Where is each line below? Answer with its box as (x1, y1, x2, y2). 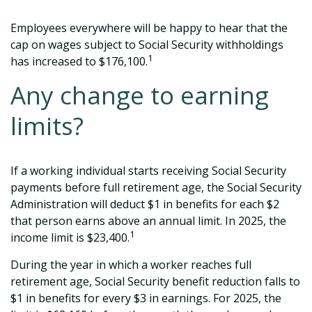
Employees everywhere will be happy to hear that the (10, 20, 288, 36)
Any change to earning (10, 79, 269, 111)
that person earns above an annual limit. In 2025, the (10, 213, 286, 228)
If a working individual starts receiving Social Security (10, 163, 286, 178)
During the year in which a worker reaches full (10, 257, 251, 272)
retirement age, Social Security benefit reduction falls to (10, 274, 300, 289)
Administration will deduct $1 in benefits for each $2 (10, 196, 279, 212)
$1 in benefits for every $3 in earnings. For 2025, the (10, 290, 281, 306)
